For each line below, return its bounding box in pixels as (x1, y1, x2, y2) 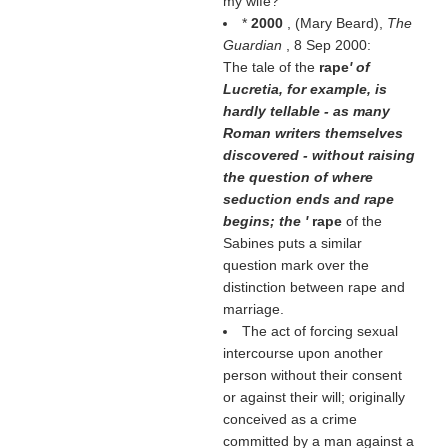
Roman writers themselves (222, 125, 403, 141)
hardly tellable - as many (222, 103, 390, 119)
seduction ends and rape (222, 191, 394, 207)
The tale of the (222, 59, 319, 75)
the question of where (222, 169, 373, 185)
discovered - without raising (222, 147, 415, 163)
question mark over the (222, 257, 369, 273)
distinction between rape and (222, 279, 405, 295)
